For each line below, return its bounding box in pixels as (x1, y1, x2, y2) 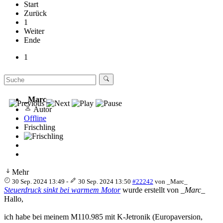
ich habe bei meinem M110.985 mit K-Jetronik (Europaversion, (4, 212, 203, 221)
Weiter (24, 26, 44, 35)
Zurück (24, 8, 47, 17)
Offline (24, 113, 46, 122)
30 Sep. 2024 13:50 (78, 177, 131, 185)
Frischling (24, 122, 55, 131)
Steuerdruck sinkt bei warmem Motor (4, 185, 120, 194)
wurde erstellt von (120, 185, 181, 194)
